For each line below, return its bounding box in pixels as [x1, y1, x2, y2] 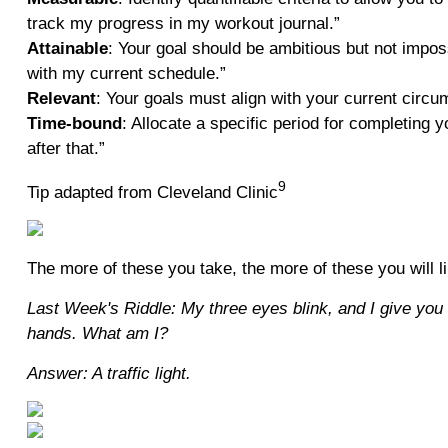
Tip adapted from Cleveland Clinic [26, 182, 278, 202]
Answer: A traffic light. [26, 363, 191, 383]
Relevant [26, 88, 96, 108]
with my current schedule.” [26, 63, 226, 83]
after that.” [26, 138, 105, 158]
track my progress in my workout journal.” [26, 13, 340, 33]
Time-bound [26, 113, 122, 133]
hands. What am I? [26, 323, 168, 343]
